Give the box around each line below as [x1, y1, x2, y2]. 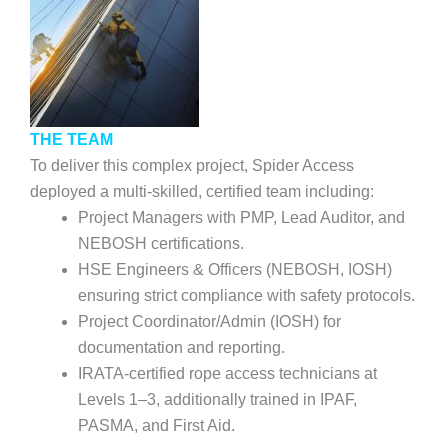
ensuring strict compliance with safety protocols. [78, 286, 415, 304]
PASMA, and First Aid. [78, 416, 235, 434]
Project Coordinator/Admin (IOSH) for [78, 312, 341, 330]
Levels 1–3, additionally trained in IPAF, [78, 390, 357, 408]
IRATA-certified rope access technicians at [78, 364, 377, 382]
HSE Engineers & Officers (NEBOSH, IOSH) [78, 260, 392, 278]
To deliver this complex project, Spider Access [30, 156, 354, 174]
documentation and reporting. [78, 338, 285, 356]
